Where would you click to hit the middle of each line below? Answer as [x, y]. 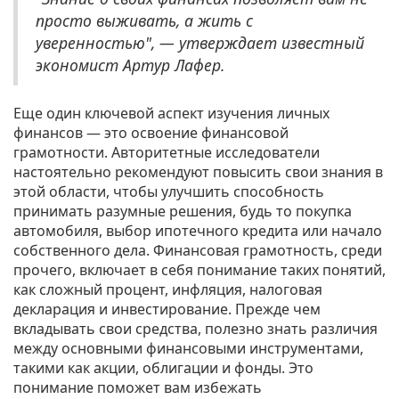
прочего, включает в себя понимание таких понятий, [199, 270]
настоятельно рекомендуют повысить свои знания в [198, 172]
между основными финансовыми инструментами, [188, 349]
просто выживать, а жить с [144, 21]
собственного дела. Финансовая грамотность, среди [198, 251]
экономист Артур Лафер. [130, 65]
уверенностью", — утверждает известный [200, 43]
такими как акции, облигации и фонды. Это [163, 368]
